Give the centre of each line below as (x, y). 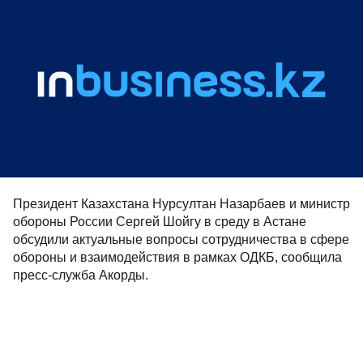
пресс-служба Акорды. (81, 275)
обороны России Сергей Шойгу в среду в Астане (160, 222)
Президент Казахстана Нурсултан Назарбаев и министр (181, 204)
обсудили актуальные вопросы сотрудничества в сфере (181, 239)
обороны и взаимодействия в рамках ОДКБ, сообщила (177, 257)
